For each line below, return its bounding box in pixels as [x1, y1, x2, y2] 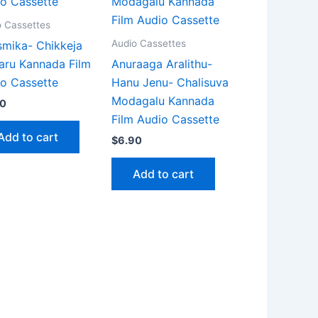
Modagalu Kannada [111, 94, 214, 109]
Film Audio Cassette [111, 112, 219, 127]
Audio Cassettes [111, 38, 186, 50]
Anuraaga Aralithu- [111, 57, 212, 72]
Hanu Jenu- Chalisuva [111, 75, 229, 90]
